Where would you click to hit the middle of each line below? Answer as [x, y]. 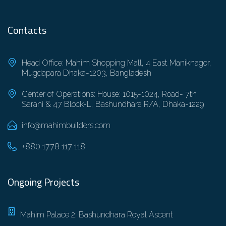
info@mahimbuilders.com [66, 126]
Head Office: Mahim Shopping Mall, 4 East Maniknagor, [116, 63]
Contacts [27, 30]
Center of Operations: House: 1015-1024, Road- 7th [109, 94]
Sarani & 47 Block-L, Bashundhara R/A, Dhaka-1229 [113, 104]
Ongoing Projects [43, 182]
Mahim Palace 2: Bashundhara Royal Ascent [97, 215]
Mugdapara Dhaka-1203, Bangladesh [86, 73]
